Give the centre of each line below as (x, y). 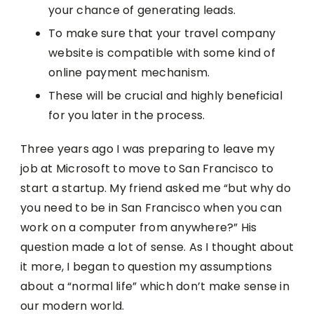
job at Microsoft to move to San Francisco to (147, 169)
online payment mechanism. (129, 73)
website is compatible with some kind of (162, 53)
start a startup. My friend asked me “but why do (156, 189)
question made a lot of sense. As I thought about (157, 247)
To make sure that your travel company (162, 34)
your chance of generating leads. (142, 11)
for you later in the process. (127, 116)
